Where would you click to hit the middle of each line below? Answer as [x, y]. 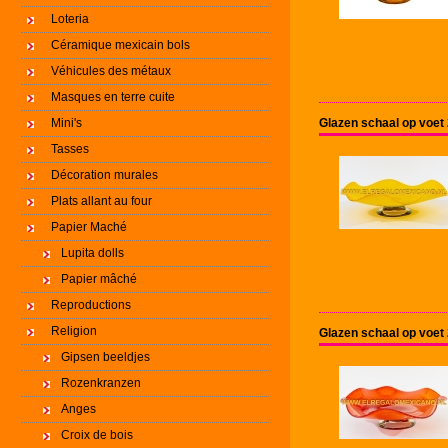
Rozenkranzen [101, 383]
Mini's [66, 123]
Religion [74, 331]
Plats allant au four [101, 201]
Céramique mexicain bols [120, 45]
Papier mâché [99, 279]
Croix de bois [97, 435]
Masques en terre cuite [113, 97]
